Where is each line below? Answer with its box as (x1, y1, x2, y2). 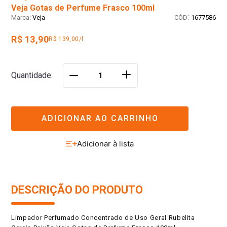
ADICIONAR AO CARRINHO (41, 113, 159, 123)
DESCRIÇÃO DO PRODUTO (11, 183, 143, 197)
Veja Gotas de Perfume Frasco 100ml (11, 3, 155, 13)
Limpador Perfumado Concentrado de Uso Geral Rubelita (11, 214, 195, 222)
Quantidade (11, 70, 51, 81)
